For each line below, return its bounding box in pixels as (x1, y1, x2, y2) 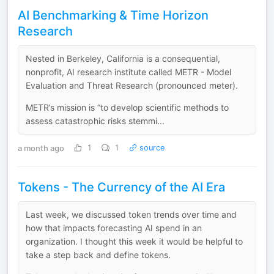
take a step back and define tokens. (26, 250, 171, 260)
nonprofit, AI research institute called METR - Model (26, 67, 231, 77)
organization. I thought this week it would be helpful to (26, 236, 243, 246)
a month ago (18, 143, 64, 153)
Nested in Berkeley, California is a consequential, (26, 53, 220, 64)
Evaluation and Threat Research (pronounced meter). (26, 80, 238, 91)
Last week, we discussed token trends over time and (26, 209, 237, 220)
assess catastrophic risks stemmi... (26, 116, 165, 126)
